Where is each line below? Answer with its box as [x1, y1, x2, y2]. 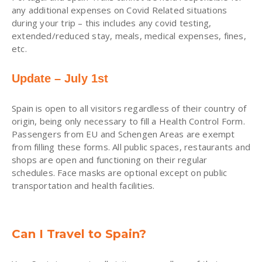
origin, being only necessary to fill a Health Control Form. [12, 115, 245, 127]
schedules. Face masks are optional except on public [12, 166, 227, 178]
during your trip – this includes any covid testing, [12, 16, 212, 29]
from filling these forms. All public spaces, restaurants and [12, 140, 251, 153]
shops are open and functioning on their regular [12, 153, 208, 166]
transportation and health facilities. [12, 179, 155, 191]
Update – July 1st [12, 71, 108, 85]
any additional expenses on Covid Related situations [12, 4, 227, 16]
